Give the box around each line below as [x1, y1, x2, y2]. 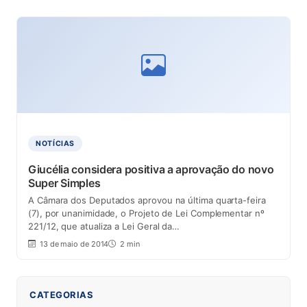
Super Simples [28, 176, 101, 190]
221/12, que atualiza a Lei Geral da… [28, 221, 180, 232]
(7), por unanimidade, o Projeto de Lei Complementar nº [28, 208, 265, 219]
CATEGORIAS [29, 289, 93, 300]
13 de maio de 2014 [37, 239, 109, 249]
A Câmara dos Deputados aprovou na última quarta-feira [28, 195, 266, 206]
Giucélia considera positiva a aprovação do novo [28, 162, 274, 176]
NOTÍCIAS [36, 139, 75, 148]
